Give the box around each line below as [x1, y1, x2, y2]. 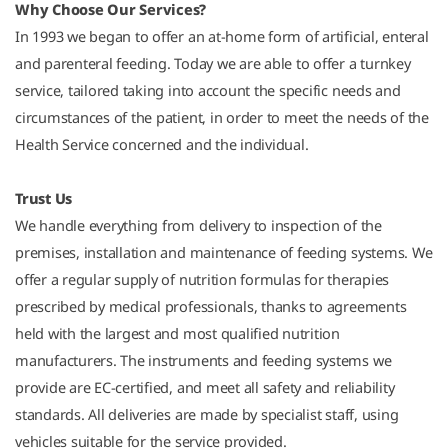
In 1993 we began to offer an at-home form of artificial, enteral [15, 26, 429, 46]
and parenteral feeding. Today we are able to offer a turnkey [15, 53, 411, 73]
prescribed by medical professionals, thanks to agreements [15, 296, 407, 316]
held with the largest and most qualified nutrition [15, 323, 340, 343]
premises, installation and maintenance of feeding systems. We [15, 242, 433, 262]
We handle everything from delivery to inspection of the [15, 215, 382, 235]
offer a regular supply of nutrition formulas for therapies [15, 269, 390, 289]
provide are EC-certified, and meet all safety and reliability [15, 377, 395, 397]
